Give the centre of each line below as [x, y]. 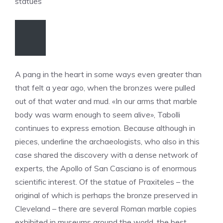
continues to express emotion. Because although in [105, 128]
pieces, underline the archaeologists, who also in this [107, 141]
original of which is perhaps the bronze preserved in [106, 195]
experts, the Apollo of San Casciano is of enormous [106, 168]
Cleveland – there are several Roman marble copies [106, 208]
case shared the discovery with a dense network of [107, 155]
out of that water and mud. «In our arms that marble [106, 101]
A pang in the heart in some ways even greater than [108, 74]
